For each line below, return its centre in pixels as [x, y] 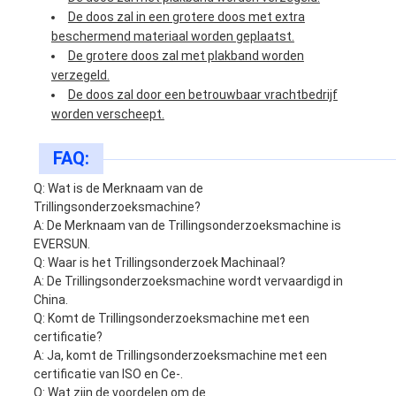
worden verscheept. [107, 114]
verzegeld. [80, 76]
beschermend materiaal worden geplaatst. [172, 37]
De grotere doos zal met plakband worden [186, 56]
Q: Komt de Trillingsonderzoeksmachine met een [171, 319]
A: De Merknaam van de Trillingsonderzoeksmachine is [187, 226]
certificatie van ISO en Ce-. [108, 374]
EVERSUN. [61, 244]
